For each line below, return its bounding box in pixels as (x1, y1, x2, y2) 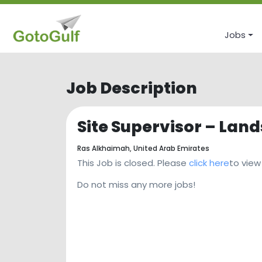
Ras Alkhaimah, (77, 143, 133, 153)
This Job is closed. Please (77, 157, 189, 170)
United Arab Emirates (133, 143, 209, 153)
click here (189, 157, 229, 170)
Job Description (66, 77, 198, 99)
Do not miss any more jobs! (77, 178, 195, 191)
